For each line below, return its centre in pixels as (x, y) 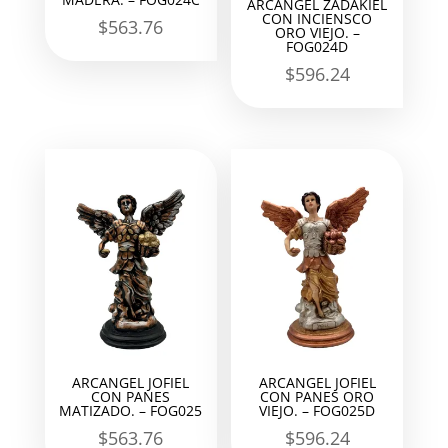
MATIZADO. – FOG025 (131, 410)
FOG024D (317, 46)
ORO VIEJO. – (317, 32)
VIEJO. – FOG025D (317, 410)
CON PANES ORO (317, 396)
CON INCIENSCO (317, 18)
